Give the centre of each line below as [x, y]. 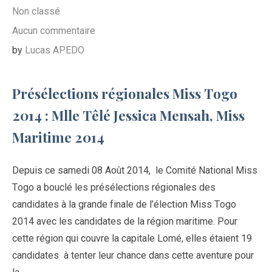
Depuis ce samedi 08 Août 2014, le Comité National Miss [135, 170]
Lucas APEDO [55, 50]
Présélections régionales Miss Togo [125, 93]
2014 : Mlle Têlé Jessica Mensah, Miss [128, 115]
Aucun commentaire [54, 30]
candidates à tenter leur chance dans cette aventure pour [133, 255]
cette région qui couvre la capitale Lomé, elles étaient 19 [132, 238]
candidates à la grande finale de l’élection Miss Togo [124, 204]
